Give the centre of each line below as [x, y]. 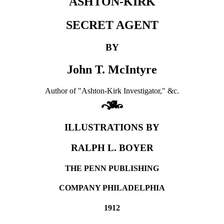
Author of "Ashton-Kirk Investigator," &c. [112, 90]
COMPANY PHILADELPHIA [112, 188]
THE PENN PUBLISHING [112, 168]
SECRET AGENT [112, 25]
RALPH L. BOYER [112, 147]
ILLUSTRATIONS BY [112, 127]
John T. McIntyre [112, 69]
